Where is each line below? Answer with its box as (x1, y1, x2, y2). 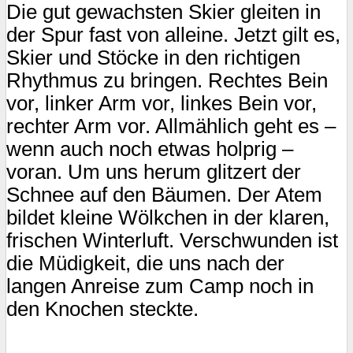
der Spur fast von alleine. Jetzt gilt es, (6, 23, 340, 46)
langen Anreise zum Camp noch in (6, 274, 314, 297)
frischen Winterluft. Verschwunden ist (6, 229, 338, 251)
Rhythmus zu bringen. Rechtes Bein (6, 69, 328, 91)
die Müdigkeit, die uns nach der (6, 251, 284, 274)
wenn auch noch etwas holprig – (6, 137, 293, 160)
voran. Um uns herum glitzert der (6, 160, 301, 183)
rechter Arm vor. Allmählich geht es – (6, 114, 336, 137)
